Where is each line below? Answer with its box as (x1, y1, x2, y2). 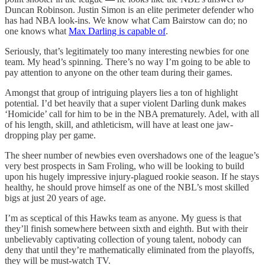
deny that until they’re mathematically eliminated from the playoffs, (5, 244, 254, 255)
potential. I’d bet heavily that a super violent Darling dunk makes (5, 98, 246, 108)
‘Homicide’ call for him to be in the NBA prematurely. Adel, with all (5, 108, 259, 119)
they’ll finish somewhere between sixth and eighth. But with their (5, 223, 248, 234)
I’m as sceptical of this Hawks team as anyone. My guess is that (5, 212, 241, 223)
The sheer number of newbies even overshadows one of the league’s (5, 150, 259, 160)
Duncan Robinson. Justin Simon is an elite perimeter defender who (5, 4, 254, 15)
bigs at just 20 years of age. (5, 192, 108, 203)
